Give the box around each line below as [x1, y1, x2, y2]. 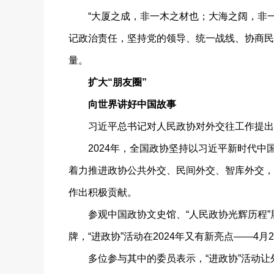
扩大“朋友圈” [88, 77, 147, 87]
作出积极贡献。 [68, 187, 137, 198]
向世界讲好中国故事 [68, 99, 176, 109]
